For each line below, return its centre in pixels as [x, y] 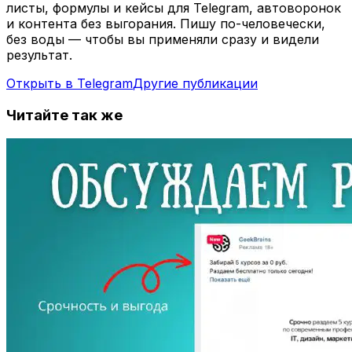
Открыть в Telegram [70, 83]
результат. [39, 55]
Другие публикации [195, 83]
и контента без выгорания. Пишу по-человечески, [166, 23]
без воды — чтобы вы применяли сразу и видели [163, 39]
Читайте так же [64, 115]
